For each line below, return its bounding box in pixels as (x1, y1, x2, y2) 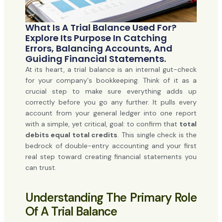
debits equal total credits (25, 130, 118, 139)
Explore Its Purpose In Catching (25, 31, 167, 44)
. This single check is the (117, 130, 197, 139)
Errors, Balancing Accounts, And (25, 42, 172, 55)
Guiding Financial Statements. (25, 52, 166, 65)
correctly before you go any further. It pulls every (25, 97, 197, 107)
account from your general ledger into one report (25, 108, 197, 117)
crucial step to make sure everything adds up (25, 86, 197, 96)
